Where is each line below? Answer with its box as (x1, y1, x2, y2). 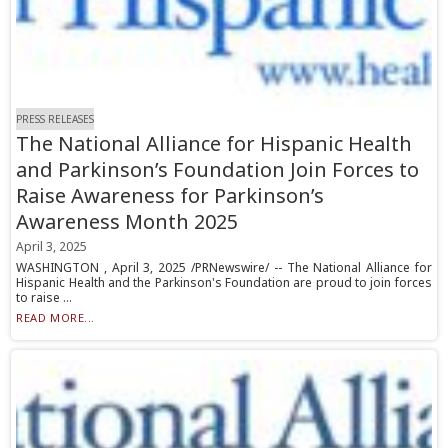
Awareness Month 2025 (16, 208, 239, 236)
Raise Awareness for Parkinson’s (16, 182, 325, 210)
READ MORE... (16, 310, 95, 326)
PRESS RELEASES (16, 112, 95, 127)
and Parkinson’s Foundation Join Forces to (16, 156, 420, 184)
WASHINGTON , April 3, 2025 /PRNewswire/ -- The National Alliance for (16, 259, 432, 277)
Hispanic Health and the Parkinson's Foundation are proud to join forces (16, 274, 432, 292)
